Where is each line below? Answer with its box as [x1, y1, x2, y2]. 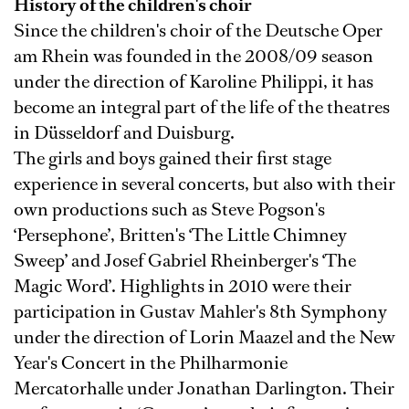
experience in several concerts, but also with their [14, 172, 395, 196]
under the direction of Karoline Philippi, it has [14, 69, 373, 94]
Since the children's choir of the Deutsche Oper [14, 18, 383, 43]
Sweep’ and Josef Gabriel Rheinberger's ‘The [14, 248, 356, 273]
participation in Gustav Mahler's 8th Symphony [14, 299, 387, 324]
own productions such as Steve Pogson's [14, 197, 325, 222]
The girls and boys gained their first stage [14, 146, 331, 171]
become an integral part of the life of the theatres [14, 95, 390, 120]
